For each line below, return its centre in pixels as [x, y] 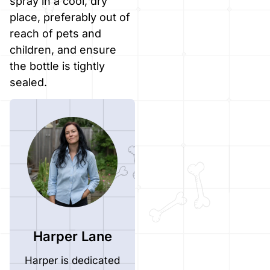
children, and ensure [63, 49]
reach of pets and [55, 33]
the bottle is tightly [57, 66]
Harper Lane [72, 237]
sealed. [28, 82]
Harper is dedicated [72, 261]
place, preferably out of [70, 17]
